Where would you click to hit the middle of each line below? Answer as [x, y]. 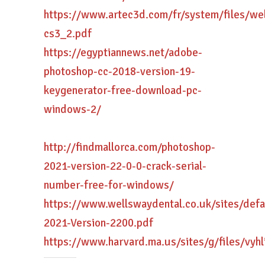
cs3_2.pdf [68, 34]
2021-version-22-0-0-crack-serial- [125, 166]
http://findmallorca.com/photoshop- [130, 147]
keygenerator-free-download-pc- [123, 91]
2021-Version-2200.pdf [98, 223]
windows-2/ [72, 109]
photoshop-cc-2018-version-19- [119, 72]
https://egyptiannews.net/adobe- [123, 53]
